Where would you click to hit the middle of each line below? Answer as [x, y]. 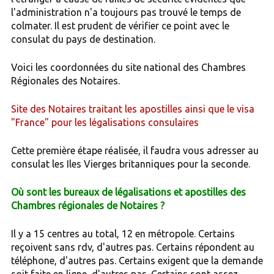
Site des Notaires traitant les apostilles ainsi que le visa [132, 109]
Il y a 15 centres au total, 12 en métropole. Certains [123, 233]
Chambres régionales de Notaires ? [87, 205]
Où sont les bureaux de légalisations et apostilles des [128, 192]
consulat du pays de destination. [83, 39]
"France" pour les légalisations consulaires [105, 122]
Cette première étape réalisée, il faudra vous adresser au [135, 150]
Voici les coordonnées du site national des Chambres [128, 67]
